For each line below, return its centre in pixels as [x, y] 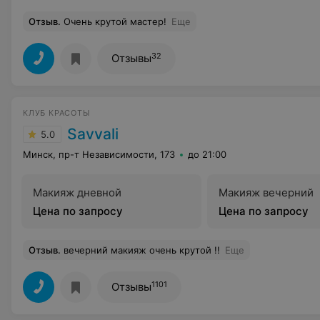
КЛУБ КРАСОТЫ [56, 113]
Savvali [93, 134]
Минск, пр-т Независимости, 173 [99, 154]
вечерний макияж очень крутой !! [142, 250]
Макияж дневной [77, 192]
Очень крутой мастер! [115, 21]
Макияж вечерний [266, 192]
